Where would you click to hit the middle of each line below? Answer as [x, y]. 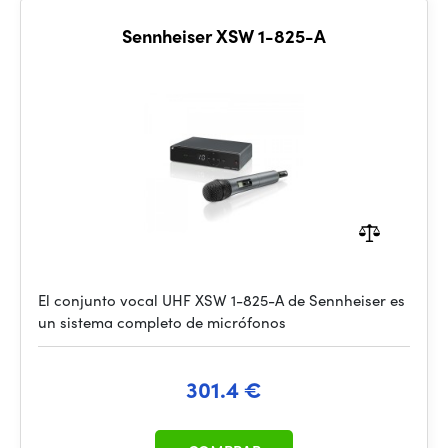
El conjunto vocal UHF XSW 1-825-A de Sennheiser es [221, 300]
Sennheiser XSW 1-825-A [224, 35]
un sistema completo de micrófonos [162, 322]
